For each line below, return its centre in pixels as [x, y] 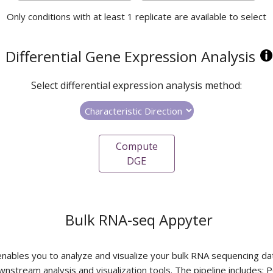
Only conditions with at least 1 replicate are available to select [136, 16]
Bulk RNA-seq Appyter [139, 220]
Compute [136, 146]
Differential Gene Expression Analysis [130, 56]
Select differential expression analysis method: [136, 85]
